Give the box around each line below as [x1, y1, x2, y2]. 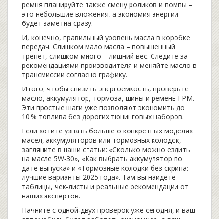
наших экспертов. [22, 191, 80, 200]
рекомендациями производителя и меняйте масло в [22, 61, 197, 70]
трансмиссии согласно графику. [22, 70, 127, 79]
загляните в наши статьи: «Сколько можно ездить [22, 145, 190, 154]
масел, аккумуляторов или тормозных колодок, [22, 135, 181, 145]
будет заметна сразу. [22, 19, 93, 28]
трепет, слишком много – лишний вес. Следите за [22, 51, 188, 61]
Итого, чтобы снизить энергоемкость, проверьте [22, 84, 189, 93]
